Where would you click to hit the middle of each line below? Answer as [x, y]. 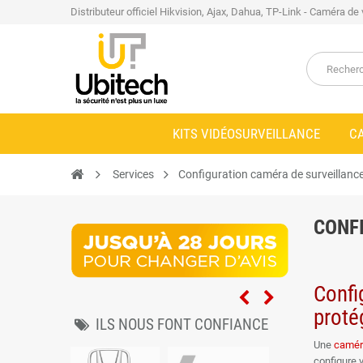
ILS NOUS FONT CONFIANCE [182, 325]
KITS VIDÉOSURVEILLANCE [246, 134]
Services [133, 174]
